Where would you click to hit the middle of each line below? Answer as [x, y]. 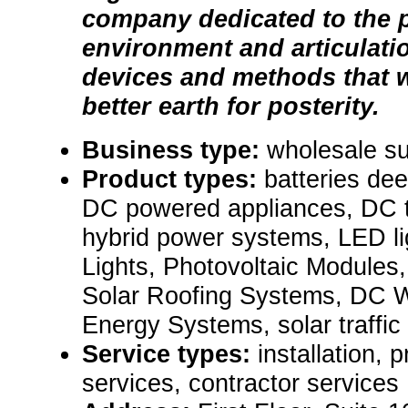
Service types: [170, 354]
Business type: [174, 150]
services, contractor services [240, 383]
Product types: [173, 179]
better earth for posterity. [231, 107]
